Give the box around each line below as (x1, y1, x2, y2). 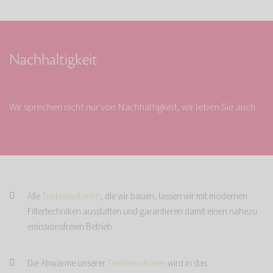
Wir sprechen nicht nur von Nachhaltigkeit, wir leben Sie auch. (9, 100, 257, 115)
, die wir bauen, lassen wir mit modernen (101, 190, 247, 204)
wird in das (168, 257, 207, 271)
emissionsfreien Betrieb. (27, 221, 114, 234)
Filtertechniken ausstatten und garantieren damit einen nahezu (27, 205, 257, 219)
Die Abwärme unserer (27, 257, 107, 271)
